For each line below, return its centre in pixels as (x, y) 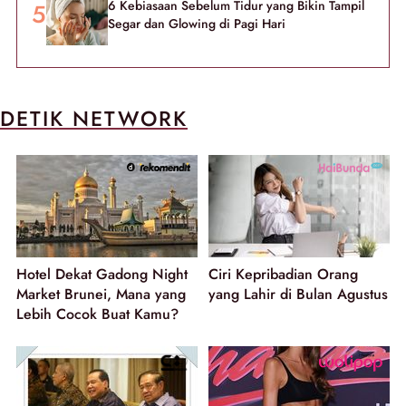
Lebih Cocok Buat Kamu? (97, 314)
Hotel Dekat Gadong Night (102, 274)
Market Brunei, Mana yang (101, 294)
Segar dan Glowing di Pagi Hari (197, 24)
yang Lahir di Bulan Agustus (298, 294)
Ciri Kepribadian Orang (283, 274)
